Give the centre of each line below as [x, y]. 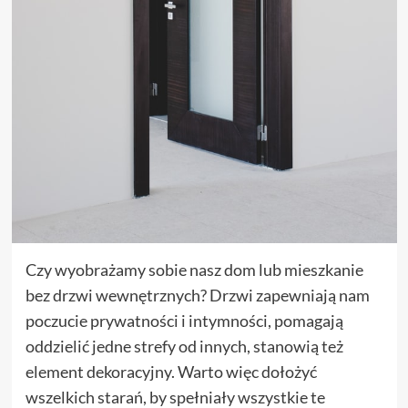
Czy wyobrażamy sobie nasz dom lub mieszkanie [194, 269]
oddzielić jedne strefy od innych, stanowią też [184, 346]
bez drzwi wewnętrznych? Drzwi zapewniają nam [197, 295]
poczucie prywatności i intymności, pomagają [184, 320]
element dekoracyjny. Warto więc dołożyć [171, 371]
